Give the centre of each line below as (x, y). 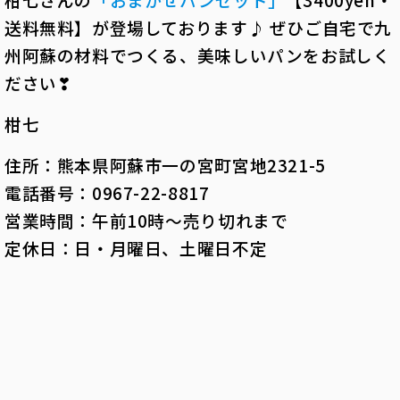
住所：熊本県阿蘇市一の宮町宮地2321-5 (165, 164)
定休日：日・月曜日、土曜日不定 (136, 247)
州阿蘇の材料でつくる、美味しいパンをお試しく (198, 54)
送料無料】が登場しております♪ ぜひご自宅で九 (198, 27)
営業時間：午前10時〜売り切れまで (146, 220)
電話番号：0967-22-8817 (107, 192)
